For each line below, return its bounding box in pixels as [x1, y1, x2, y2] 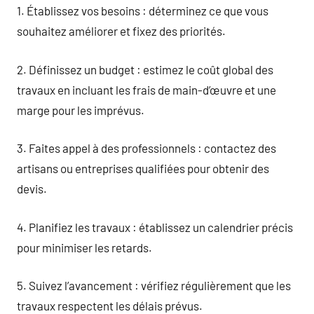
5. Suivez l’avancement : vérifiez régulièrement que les [17, 278, 291, 292]
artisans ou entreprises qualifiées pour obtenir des [17, 161, 269, 175]
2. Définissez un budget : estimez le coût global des [17, 62, 273, 76]
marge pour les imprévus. [17, 102, 144, 117]
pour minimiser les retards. [17, 240, 152, 254]
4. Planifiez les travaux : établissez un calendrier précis [17, 219, 293, 234]
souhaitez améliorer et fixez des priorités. [17, 24, 226, 38]
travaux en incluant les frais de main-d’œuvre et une [17, 82, 276, 97]
